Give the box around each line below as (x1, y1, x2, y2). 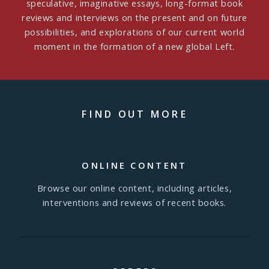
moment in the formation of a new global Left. (34, 40, 235, 52)
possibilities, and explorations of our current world (24, 25, 245, 38)
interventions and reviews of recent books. (42, 196, 227, 209)
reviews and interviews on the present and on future (21, 11, 248, 23)
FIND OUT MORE (81, 107, 188, 121)
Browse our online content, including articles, (37, 182, 232, 195)
